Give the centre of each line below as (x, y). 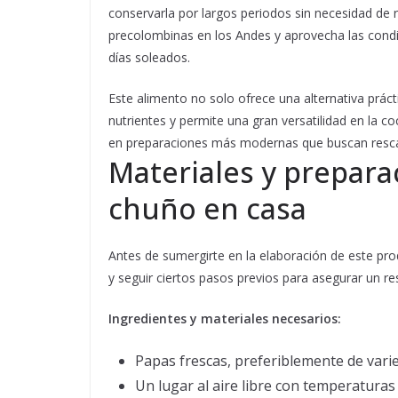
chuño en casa (207, 209)
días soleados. (149, 58)
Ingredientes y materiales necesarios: (225, 319)
